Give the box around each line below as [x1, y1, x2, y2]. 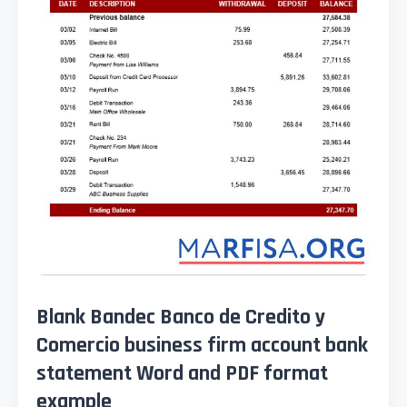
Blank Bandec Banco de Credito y [36, 303, 325, 332]
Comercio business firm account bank [36, 332, 368, 360]
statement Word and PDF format [36, 360, 328, 388]
